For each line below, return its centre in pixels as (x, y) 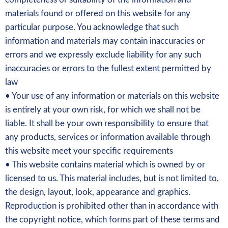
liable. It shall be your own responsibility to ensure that (107, 124)
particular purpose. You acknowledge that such (92, 27)
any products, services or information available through (108, 137)
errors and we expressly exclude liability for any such (103, 55)
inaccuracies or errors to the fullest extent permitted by (108, 69)
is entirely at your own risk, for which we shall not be (103, 110)
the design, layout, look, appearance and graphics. (98, 192)
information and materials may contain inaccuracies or (105, 41)
